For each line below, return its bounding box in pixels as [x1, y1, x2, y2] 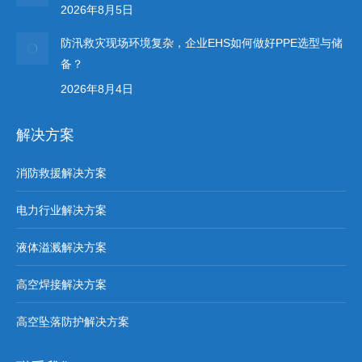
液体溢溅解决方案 [16, 240, 107, 254]
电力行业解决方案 [16, 203, 107, 217]
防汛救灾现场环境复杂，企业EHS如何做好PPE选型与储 [61, 36, 343, 49]
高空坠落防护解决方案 [16, 314, 129, 328]
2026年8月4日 [61, 82, 133, 95]
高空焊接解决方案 [16, 277, 107, 291]
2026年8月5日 [61, 2, 133, 16]
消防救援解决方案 [16, 166, 107, 179]
